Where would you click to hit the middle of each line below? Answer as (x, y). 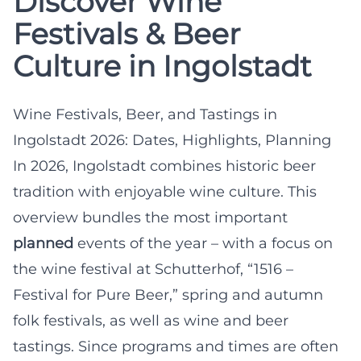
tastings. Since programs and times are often (176, 346)
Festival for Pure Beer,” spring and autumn (168, 295)
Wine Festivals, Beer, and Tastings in (145, 114)
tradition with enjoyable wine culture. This (165, 191)
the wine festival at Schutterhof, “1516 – (153, 269)
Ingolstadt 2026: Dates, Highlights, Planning (172, 140)
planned (43, 243)
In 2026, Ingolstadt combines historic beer (164, 166)
